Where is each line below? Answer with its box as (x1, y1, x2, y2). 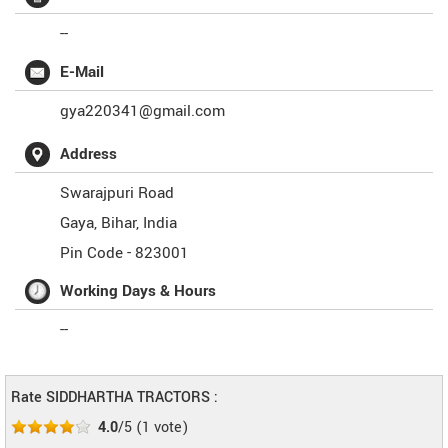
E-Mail (60, 61, 104, 83)
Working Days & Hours (60, 280, 216, 302)
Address (60, 143, 117, 165)
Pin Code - (60, 242, 135, 264)
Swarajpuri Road (60, 182, 174, 204)
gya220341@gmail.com (60, 100, 225, 122)
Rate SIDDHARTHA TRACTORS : (11, 387, 218, 408)
